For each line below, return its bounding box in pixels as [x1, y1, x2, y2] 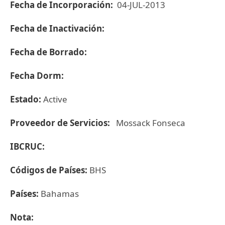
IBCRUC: [10, 141, 45, 152]
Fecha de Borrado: [10, 46, 89, 58]
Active [43, 93, 67, 105]
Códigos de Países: [10, 164, 89, 176]
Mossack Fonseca [114, 117, 185, 129]
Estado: [10, 93, 43, 105]
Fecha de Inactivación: [10, 23, 106, 34]
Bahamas [41, 188, 79, 199]
